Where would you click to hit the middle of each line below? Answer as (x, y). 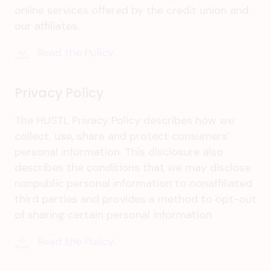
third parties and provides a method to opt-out (135, 199)
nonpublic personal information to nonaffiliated (133, 183)
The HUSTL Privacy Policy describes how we (124, 120)
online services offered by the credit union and (132, 10)
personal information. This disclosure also (119, 152)
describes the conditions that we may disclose (133, 167)
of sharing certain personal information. (114, 214)
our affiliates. (47, 26)
